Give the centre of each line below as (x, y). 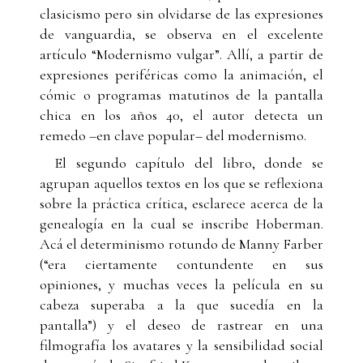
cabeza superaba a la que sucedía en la (181, 304)
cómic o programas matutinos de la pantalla (181, 94)
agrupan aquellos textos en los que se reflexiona (181, 183)
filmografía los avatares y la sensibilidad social (181, 345)
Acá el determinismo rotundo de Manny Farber (181, 243)
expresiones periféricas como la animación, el (181, 74)
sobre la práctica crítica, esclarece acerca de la (181, 203)
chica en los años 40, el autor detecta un (181, 115)
